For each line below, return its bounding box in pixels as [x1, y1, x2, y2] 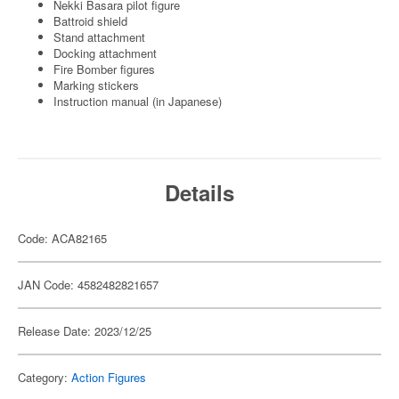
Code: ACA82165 [18, 230, 107, 247]
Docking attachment [53, 45, 157, 61]
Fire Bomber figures [53, 61, 155, 77]
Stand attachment [53, 28, 145, 45]
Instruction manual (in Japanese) [53, 93, 222, 110]
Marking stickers [53, 77, 139, 94]
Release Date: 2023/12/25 [18, 322, 151, 339]
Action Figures [71, 369, 146, 386]
